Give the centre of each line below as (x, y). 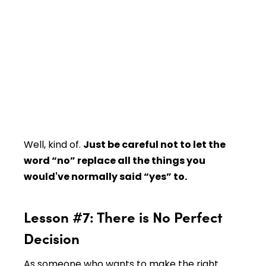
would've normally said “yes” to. (106, 177)
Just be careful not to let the (154, 145)
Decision (52, 238)
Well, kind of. (53, 145)
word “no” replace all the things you (115, 161)
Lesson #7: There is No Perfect (123, 217)
